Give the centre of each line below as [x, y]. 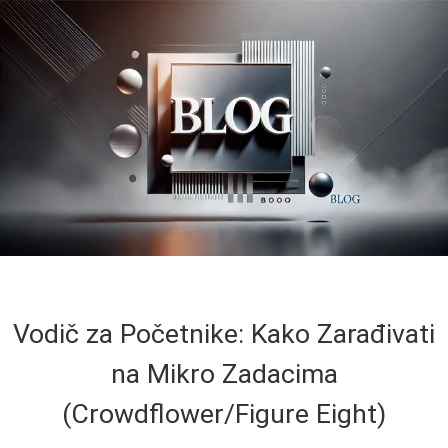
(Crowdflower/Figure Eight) [224, 413]
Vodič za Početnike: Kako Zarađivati [224, 333]
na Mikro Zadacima [224, 373]
